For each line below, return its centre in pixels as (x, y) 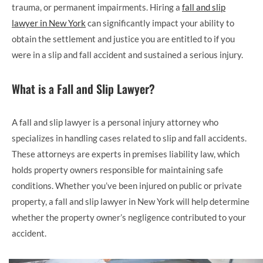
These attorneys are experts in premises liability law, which (126, 154)
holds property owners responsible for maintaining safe (117, 169)
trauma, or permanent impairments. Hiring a (97, 7)
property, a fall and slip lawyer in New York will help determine (131, 201)
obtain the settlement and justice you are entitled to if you (123, 38)
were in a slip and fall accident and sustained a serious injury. (127, 54)
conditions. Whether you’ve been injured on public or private (127, 185)
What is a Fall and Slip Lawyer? (83, 88)
